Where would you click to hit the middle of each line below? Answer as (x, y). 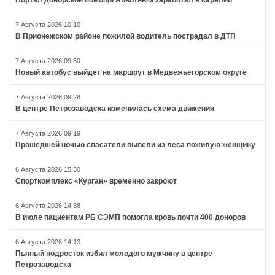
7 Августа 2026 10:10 (48, 24)
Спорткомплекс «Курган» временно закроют (96, 181)
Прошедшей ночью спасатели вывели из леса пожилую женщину (135, 145)
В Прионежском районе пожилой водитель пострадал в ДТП (126, 36)
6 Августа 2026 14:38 (48, 205)
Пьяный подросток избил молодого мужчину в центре (114, 253)
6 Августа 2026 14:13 (48, 242)
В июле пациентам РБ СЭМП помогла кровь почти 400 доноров (130, 217)
